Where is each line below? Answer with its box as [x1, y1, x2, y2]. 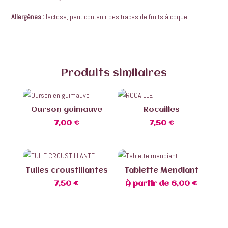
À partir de [125, 180, 172, 188]
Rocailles [143, 106, 180, 115]
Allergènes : [11, 12, 45, 21]
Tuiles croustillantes [25, 166, 108, 175]
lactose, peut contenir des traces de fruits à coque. [44, 12, 189, 21]
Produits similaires [61, 68, 167, 79]
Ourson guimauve [31, 106, 102, 115]
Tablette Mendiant [124, 166, 199, 175]
